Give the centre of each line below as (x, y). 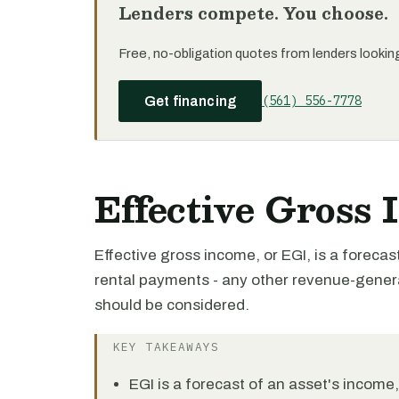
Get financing (191, 101)
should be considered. (172, 305)
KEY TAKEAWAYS (166, 347)
